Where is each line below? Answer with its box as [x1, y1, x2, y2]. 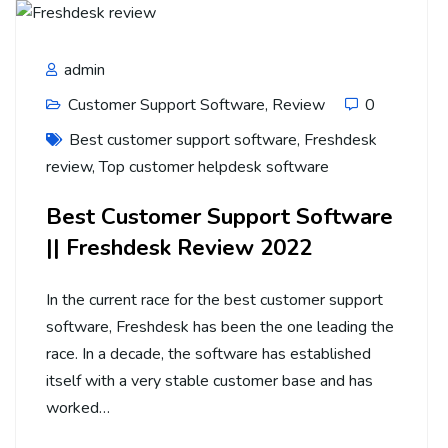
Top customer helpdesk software [99, 155, 329, 178]
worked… [46, 396, 110, 419]
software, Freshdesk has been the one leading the [46, 315, 394, 338]
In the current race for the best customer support [46, 288, 383, 311]
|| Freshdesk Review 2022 [46, 231, 312, 263]
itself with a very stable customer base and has [46, 369, 373, 392]
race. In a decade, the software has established [46, 342, 371, 365]
